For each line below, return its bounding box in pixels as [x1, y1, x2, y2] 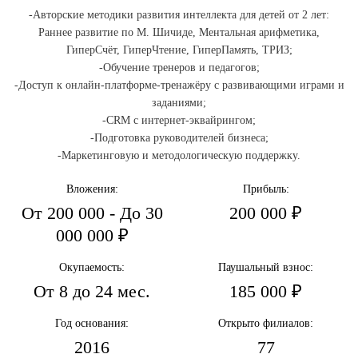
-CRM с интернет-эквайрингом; [102, 114, 256, 126]
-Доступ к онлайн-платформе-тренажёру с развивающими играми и [14, 79, 344, 91]
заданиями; [152, 97, 206, 109]
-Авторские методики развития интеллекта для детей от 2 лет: [29, 9, 329, 21]
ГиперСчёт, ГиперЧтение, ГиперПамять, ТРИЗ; [66, 44, 292, 56]
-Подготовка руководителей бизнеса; [89, 132, 268, 144]
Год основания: [55, 317, 129, 329]
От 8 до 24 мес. [34, 281, 151, 301]
